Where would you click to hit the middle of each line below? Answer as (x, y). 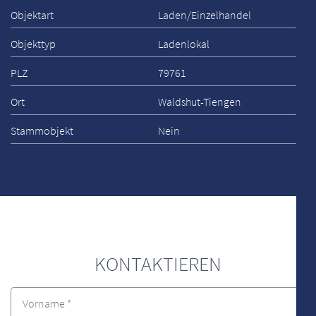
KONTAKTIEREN (158, 264)
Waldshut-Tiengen (200, 102)
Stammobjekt (42, 130)
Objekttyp (33, 44)
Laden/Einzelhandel (205, 15)
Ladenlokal (184, 44)
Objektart (32, 15)
